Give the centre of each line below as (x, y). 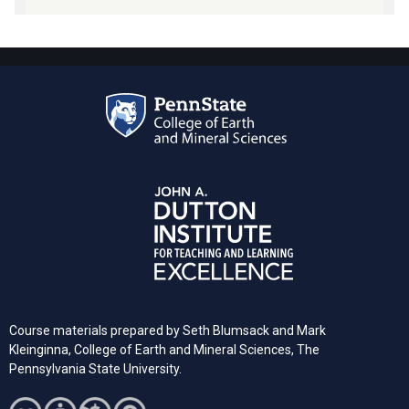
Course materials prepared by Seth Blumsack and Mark (168, 330)
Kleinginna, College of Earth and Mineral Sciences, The (164, 350)
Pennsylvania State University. (95, 369)
